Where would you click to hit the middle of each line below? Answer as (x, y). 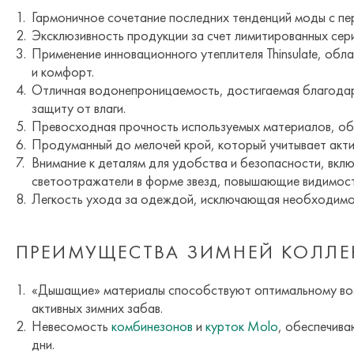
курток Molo (242, 326)
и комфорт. (63, 72)
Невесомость (72, 326)
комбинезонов (152, 326)
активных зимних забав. (97, 308)
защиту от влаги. (79, 108)
